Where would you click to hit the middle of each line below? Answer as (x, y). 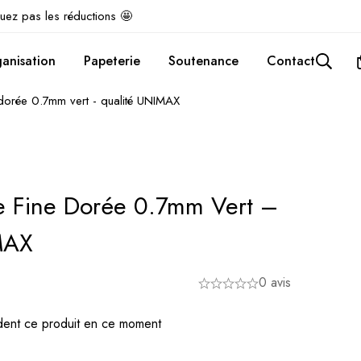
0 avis (275, 282)
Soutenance (203, 61)
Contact (291, 61)
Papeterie (112, 61)
